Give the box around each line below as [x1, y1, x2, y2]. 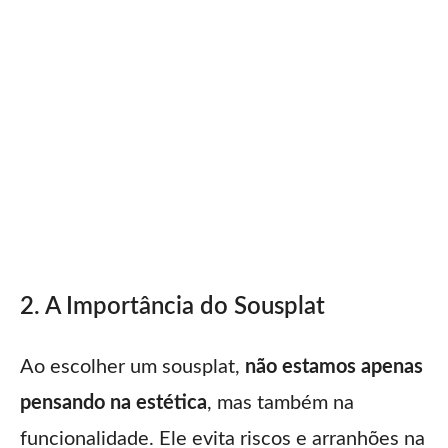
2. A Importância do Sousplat [20, 294, 325, 319]
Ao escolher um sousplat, [20, 356, 245, 377]
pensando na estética [20, 392, 207, 413]
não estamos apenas [245, 356, 423, 377]
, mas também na [207, 392, 354, 413]
